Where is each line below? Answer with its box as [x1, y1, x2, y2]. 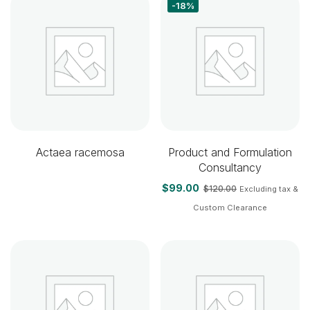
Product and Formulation [168, 145, 292, 159]
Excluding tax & [239, 184, 298, 194]
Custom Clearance [193, 203, 267, 212]
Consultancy [199, 161, 262, 174]
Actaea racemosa [35, 145, 125, 159]
